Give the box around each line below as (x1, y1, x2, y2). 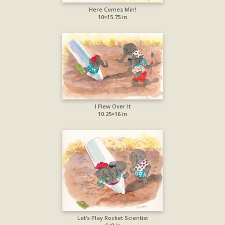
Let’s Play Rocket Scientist (77, 214, 148, 222)
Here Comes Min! (89, 6, 136, 14)
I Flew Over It (94, 102, 131, 110)
